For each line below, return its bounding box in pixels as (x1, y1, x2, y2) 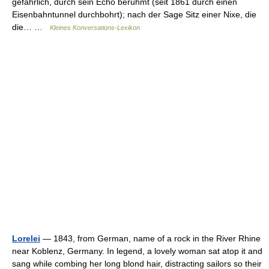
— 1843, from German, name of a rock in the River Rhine (40, 233, 261, 243)
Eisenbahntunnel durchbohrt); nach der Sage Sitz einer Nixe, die (12, 9, 256, 19)
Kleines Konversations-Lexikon (50, 23, 140, 31)
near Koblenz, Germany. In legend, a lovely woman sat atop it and (12, 246, 262, 256)
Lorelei (12, 233, 40, 243)
